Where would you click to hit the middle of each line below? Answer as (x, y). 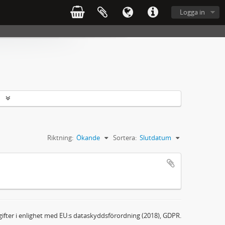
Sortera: (125, 137)
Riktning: (60, 137)
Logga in (192, 12)
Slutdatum (155, 137)
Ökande (88, 137)
